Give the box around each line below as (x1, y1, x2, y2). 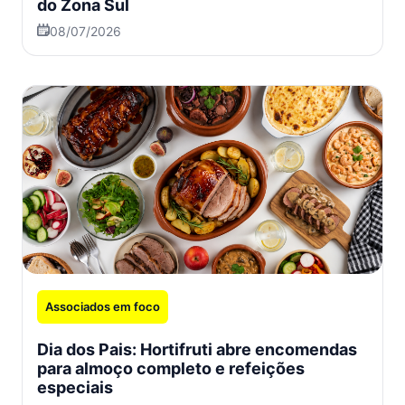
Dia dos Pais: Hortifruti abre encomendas (37, 340, 357, 360)
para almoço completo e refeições (37, 359, 305, 379)
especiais (37, 378, 113, 398)
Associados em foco (45, 299, 160, 315)
